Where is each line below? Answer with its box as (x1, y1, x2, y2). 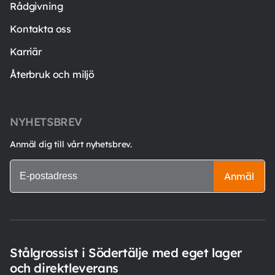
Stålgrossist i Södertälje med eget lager (10, 244, 242, 260)
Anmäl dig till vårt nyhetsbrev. (10, 138, 133, 150)
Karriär (10, 45, 42, 58)
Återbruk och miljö (10, 68, 95, 80)
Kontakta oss (10, 22, 72, 35)
